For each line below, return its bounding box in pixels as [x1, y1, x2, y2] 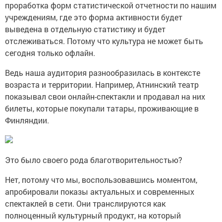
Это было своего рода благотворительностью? [5, 154, 188, 165]
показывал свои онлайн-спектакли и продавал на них [5, 91, 205, 102]
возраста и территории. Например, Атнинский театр [5, 79, 199, 90]
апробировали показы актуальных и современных [5, 186, 194, 197]
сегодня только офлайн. [5, 47, 95, 58]
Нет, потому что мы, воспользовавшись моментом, [5, 174, 197, 185]
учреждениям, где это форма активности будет [5, 11, 182, 22]
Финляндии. [5, 114, 51, 125]
